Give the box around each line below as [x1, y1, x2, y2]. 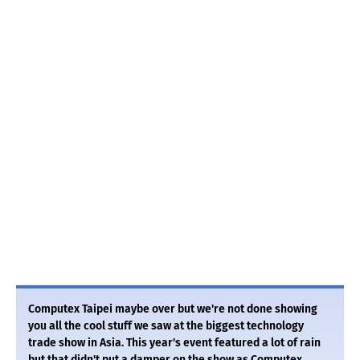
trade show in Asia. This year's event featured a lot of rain [28, 336, 321, 350]
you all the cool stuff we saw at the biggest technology [28, 319, 304, 333]
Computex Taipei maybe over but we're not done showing [28, 302, 317, 317]
